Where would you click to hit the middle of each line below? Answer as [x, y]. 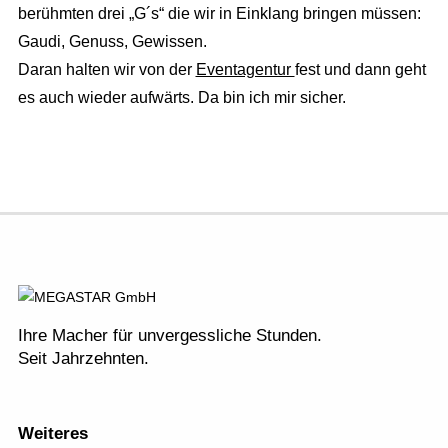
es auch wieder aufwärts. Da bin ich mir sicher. [181, 98]
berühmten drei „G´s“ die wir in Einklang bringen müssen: [219, 14]
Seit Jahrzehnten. [83, 358]
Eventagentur [245, 70]
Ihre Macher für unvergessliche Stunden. [169, 335]
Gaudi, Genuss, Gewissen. [112, 42]
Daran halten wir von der [106, 70]
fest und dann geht [360, 70]
